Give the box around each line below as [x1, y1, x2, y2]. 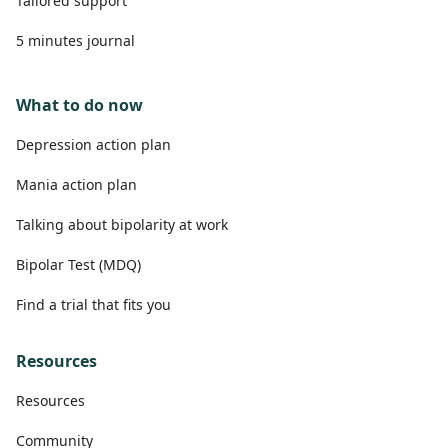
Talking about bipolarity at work [16, 214, 228, 234]
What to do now [16, 93, 143, 116]
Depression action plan [16, 134, 171, 154]
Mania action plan [16, 174, 137, 194]
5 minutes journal [16, 30, 135, 50]
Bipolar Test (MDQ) [16, 254, 141, 274]
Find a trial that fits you [16, 294, 171, 314]
